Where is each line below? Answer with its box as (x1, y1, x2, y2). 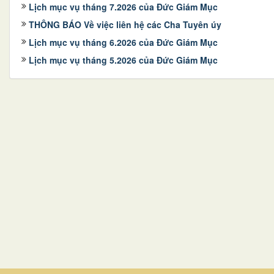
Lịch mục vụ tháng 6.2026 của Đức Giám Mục (29, 35, 218, 48)
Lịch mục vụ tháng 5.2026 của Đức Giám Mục (29, 53, 218, 66)
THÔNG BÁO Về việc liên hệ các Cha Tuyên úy (29, 18, 221, 31)
